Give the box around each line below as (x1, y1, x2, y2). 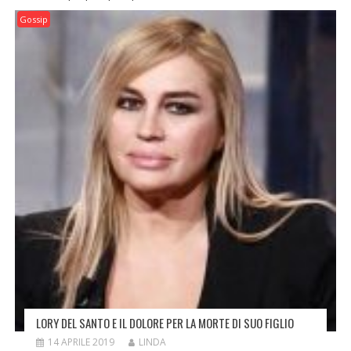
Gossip (19, 13, 48, 25)
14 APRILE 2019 (47, 335, 114, 349)
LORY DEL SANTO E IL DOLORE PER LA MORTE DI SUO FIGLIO (35, 313, 294, 331)
